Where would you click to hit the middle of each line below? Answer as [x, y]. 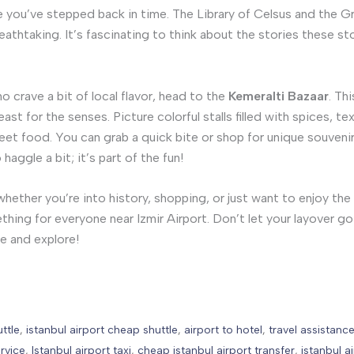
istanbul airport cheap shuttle [102, 330]
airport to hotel [223, 330]
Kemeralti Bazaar [279, 96]
